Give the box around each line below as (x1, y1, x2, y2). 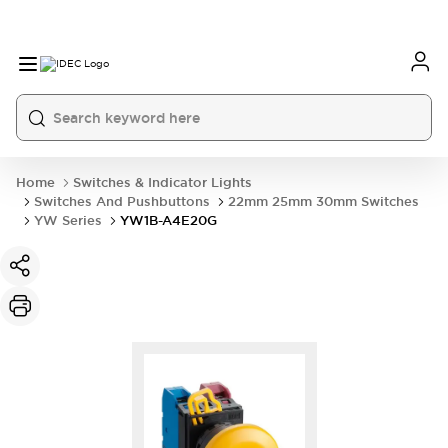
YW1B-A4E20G (120, 212, 217, 229)
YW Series (34, 212, 102, 229)
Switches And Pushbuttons (34, 193, 210, 210)
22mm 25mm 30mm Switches (228, 193, 419, 210)
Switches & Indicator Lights (73, 174, 252, 191)
